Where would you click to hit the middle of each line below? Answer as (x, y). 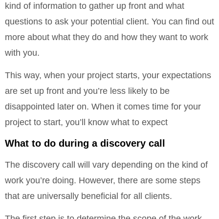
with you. (22, 53)
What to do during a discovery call (85, 143)
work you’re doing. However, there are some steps (103, 180)
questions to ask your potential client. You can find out (109, 22)
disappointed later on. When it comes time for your (103, 107)
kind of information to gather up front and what (95, 6)
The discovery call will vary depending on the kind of (106, 164)
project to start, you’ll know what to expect (86, 122)
